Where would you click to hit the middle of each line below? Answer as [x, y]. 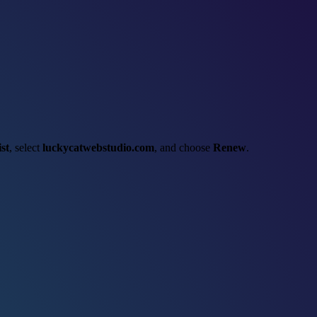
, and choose [184, 147]
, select [26, 147]
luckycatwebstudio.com [98, 147]
